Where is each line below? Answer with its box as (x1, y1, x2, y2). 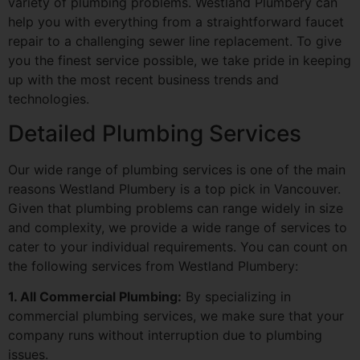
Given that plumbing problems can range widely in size (8, 199, 343, 216)
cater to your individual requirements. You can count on (8, 238, 347, 255)
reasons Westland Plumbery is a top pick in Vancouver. (8, 180, 341, 197)
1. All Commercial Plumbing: (8, 288, 182, 305)
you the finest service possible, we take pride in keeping (8, 52, 351, 69)
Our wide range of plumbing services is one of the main (8, 161, 346, 178)
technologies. (8, 91, 89, 108)
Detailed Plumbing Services (8, 119, 301, 147)
